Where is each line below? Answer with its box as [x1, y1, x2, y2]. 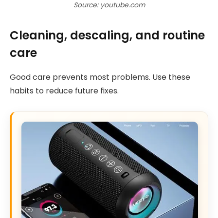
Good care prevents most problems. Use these [10, 72, 190, 83]
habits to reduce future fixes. [10, 85, 119, 97]
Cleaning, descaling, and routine [10, 27, 205, 44]
